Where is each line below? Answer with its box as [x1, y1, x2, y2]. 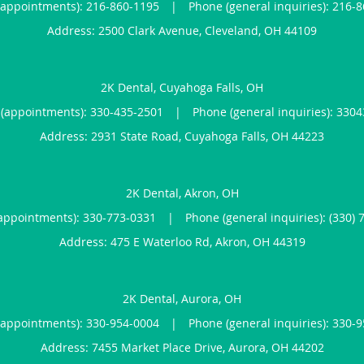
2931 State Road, [91, 128, 184, 144]
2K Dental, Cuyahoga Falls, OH [101, 79, 263, 95]
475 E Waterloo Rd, [110, 233, 215, 249]
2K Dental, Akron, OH [125, 184, 239, 201]
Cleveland [205, 22, 258, 38]
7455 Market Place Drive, [91, 339, 228, 355]
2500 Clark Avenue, [98, 22, 205, 38]
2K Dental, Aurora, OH [123, 290, 241, 306]
